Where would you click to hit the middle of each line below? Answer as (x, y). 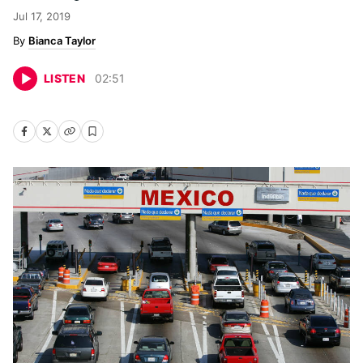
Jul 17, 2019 (42, 16)
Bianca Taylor (62, 41)
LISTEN (65, 78)
